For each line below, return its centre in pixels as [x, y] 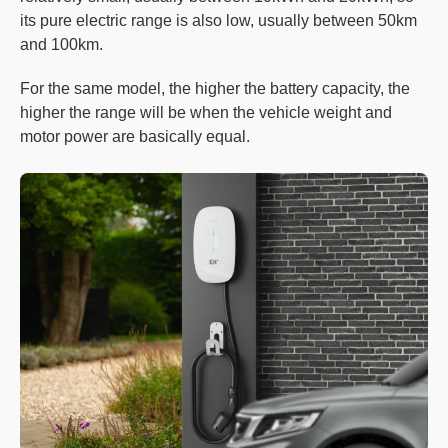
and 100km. [61, 44]
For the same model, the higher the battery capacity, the [215, 88]
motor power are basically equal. [135, 136]
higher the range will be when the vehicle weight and [206, 112]
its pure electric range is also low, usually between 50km [218, 20]
